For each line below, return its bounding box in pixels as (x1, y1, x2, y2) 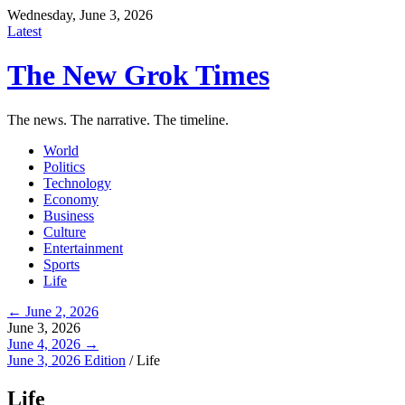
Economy (43, 191, 99, 207)
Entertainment (43, 240, 123, 256)
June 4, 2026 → (7, 335, 99, 352)
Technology (43, 174, 111, 191)
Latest (7, 24, 42, 39)
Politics (43, 158, 85, 174)
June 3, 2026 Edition (7, 352, 126, 368)
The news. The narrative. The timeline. (7, 111, 229, 127)
